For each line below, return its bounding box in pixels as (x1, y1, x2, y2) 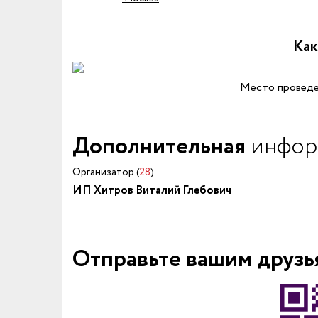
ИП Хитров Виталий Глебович (72, 182, 231, 199)
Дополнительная (72, 130, 251, 164)
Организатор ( (72, 165, 139, 180)
